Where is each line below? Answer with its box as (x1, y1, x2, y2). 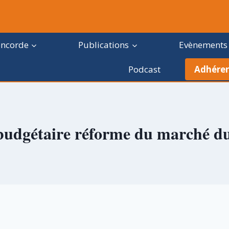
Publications (78, 39, 129, 51)
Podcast (128, 63, 161, 75)
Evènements (179, 39, 227, 51)
